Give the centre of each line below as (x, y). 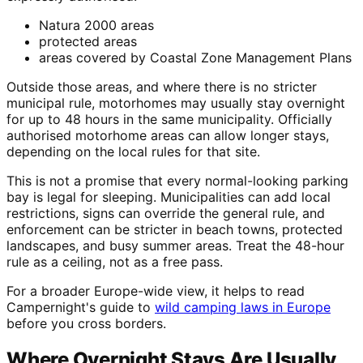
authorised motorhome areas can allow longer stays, (168, 135)
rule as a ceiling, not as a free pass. (115, 261)
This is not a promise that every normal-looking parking (177, 180)
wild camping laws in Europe (243, 307)
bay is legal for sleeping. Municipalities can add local (169, 196)
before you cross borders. (86, 323)
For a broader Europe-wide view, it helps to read (156, 290)
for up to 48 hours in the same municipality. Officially (169, 119)
